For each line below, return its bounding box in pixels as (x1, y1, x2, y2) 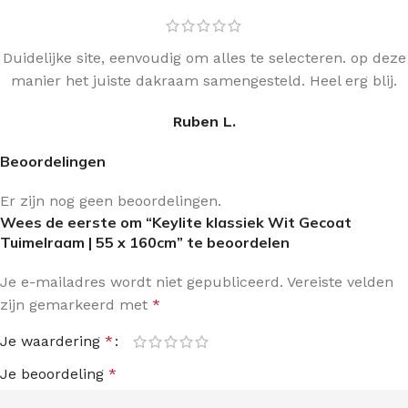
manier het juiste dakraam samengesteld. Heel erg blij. (11, 72, 397, 90)
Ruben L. (172, 113, 236, 131)
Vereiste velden (287, 273, 393, 291)
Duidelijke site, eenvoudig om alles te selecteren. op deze (2, 49, 406, 67)
